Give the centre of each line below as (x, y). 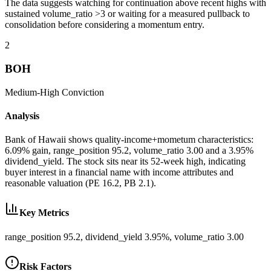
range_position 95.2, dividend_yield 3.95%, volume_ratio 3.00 (124, 237)
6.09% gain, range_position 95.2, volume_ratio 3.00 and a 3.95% (129, 151)
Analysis (22, 116)
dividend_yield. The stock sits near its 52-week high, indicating (125, 162)
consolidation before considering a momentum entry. (105, 25)
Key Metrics (44, 213)
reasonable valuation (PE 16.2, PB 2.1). (80, 183)
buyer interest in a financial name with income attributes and (119, 172)
